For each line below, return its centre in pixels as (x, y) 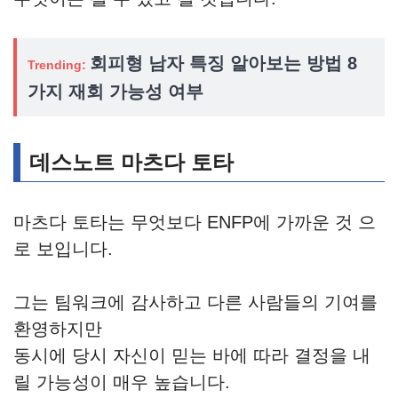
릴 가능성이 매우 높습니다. (122, 382)
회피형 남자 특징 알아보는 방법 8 (223, 64)
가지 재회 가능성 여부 (115, 92)
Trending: (57, 65)
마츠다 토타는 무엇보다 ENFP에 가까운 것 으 (195, 223)
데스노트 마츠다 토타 (131, 163)
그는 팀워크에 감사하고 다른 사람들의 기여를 (195, 302)
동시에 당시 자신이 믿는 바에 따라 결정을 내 (192, 356)
